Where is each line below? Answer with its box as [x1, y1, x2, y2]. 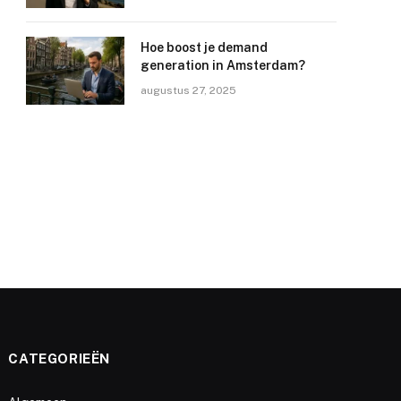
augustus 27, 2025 [141, 84, 236, 97]
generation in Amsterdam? [141, 58, 305, 73]
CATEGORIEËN [8, 350, 110, 366]
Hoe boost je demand [141, 40, 268, 55]
